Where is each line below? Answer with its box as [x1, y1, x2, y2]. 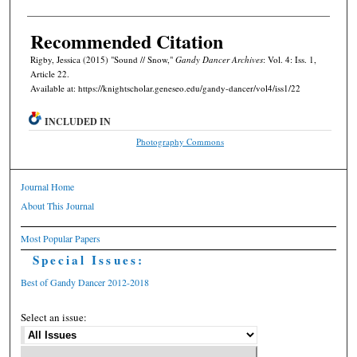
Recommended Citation [29, 26, 223, 55]
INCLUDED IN [45, 115, 112, 129]
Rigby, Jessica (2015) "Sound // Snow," [29, 53, 175, 65]
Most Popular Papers [21, 232, 101, 245]
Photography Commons [136, 135, 225, 148]
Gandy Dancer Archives [175, 53, 263, 65]
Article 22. [29, 67, 69, 80]
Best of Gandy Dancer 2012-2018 [21, 276, 150, 289]
